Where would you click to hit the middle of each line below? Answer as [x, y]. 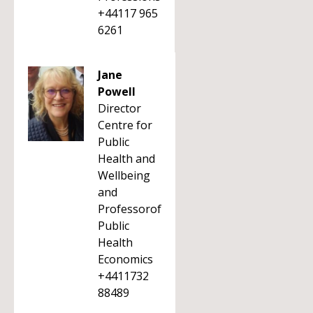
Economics [125, 259]
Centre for [125, 125]
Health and [126, 159]
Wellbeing [124, 175]
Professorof [130, 209]
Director [119, 108]
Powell [117, 92]
